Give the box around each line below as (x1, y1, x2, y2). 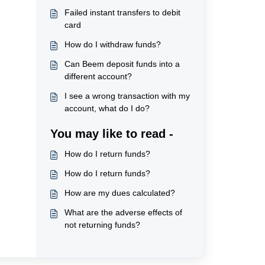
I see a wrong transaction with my (64, 91, 190, 101)
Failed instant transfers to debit (64, 8, 180, 17)
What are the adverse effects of (64, 208, 182, 217)
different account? (64, 72, 132, 81)
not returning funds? (64, 220, 140, 230)
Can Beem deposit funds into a (64, 59, 180, 69)
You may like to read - (50, 127, 173, 140)
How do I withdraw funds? (64, 40, 161, 49)
